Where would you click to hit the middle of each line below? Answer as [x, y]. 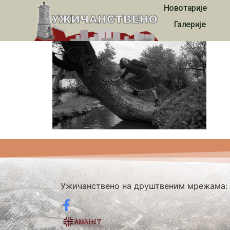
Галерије [190, 24]
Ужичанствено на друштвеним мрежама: [144, 186]
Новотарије [185, 8]
